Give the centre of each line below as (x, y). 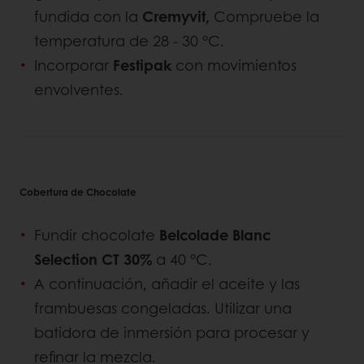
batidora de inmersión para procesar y (172, 333)
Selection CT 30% (95, 260)
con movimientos (236, 65)
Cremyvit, (176, 17)
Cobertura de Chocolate (78, 192)
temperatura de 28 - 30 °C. (131, 41)
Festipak (144, 65)
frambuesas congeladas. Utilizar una (163, 308)
